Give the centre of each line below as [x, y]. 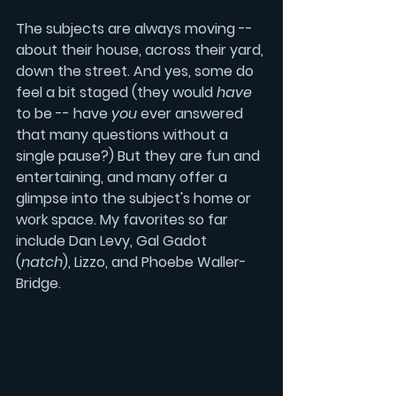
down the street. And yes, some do [137, 71]
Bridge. [38, 283]
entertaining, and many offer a [123, 177]
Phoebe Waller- [194, 262]
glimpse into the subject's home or [135, 198]
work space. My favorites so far [124, 219]
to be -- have [64, 113]
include [42, 240]
